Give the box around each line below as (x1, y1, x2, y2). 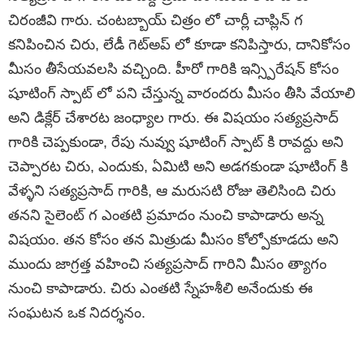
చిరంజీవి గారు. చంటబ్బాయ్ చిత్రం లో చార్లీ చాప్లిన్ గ (8, 11, 303, 28)
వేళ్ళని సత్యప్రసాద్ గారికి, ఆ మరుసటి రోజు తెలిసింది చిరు (8, 182, 336, 199)
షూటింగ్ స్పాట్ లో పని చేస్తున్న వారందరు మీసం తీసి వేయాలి (8, 84, 355, 102)
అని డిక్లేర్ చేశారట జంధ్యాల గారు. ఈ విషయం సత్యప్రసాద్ (8, 109, 339, 126)
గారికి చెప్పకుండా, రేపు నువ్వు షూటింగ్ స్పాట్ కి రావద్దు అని (8, 133, 344, 150)
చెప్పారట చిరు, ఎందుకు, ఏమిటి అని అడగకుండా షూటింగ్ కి (8, 158, 348, 175)
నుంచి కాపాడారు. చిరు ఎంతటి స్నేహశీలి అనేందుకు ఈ (8, 279, 313, 297)
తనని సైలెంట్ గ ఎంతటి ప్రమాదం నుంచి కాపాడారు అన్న (8, 206, 323, 223)
